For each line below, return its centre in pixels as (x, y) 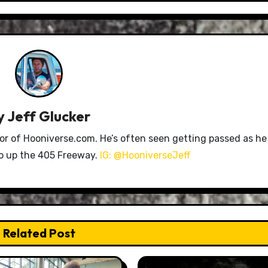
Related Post (39, 233)
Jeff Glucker (49, 116)
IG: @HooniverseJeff (145, 155)
